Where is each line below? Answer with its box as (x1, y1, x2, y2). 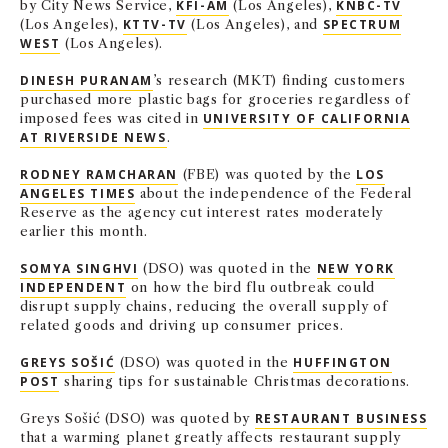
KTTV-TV (122, 16, 187, 33)
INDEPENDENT (20, 279, 127, 296)
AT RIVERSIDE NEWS (20, 129, 167, 146)
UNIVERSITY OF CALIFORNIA (202, 110, 411, 127)
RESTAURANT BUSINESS (254, 410, 428, 427)
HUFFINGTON (293, 354, 393, 371)
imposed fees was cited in (20, 110, 203, 126)
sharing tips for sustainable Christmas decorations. (59, 373, 411, 389)
